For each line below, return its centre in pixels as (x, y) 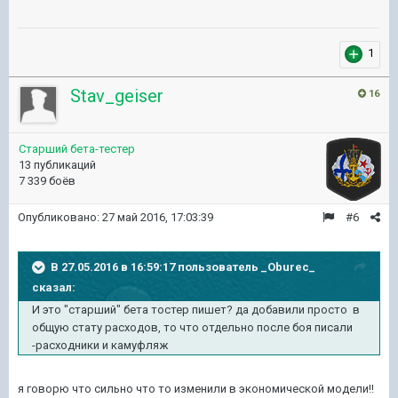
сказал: (54, 287)
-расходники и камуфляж (100, 345)
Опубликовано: (60, 217)
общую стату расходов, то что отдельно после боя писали (192, 327)
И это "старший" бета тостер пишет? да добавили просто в (196, 309)
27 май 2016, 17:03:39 (158, 217)
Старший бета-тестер (77, 148)
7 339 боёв (47, 180)
